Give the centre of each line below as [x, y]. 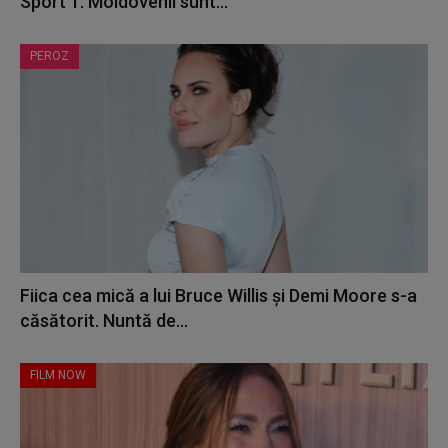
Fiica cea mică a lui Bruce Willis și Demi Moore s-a [218, 295]
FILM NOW [58, 374]
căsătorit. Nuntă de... [104, 320]
